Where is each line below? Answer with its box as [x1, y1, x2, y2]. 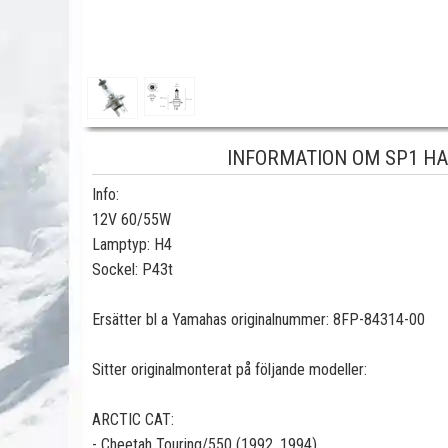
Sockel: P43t [92, 260, 173, 279]
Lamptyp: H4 [92, 235, 172, 254]
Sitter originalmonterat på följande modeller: [92, 360, 367, 379]
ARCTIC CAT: [92, 410, 174, 429]
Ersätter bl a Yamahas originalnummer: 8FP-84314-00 [92, 310, 425, 329]
